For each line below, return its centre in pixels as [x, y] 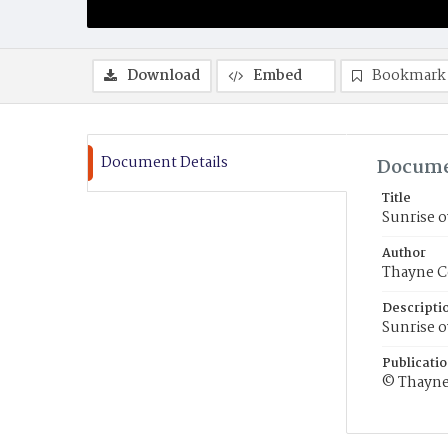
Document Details [164, 163]
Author [404, 253]
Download [163, 76]
